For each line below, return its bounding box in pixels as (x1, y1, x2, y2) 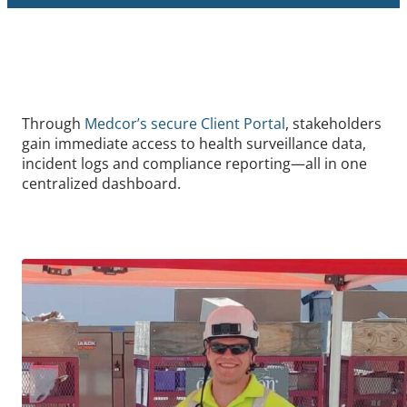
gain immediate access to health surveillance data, (22, 133, 366, 154)
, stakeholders (285, 113, 382, 134)
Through (22, 113, 84, 134)
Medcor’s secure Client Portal (84, 113, 285, 134)
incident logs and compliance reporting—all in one (22, 153, 367, 174)
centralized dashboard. (22, 173, 181, 194)
